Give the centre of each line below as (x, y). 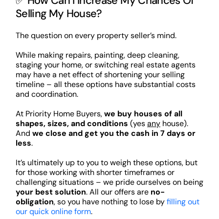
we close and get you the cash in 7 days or (114, 133)
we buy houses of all (143, 113)
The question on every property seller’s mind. (96, 35)
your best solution (51, 192)
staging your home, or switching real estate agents (105, 65)
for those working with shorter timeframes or (95, 172)
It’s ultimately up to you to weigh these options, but (106, 162)
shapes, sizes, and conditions (72, 123)
